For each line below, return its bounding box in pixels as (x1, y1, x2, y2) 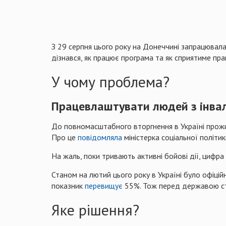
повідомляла (78, 132, 122, 142)
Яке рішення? (51, 199, 139, 219)
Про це (51, 132, 78, 142)
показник (51, 180, 85, 191)
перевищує (85, 180, 123, 191)
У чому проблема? (51, 71, 169, 91)
